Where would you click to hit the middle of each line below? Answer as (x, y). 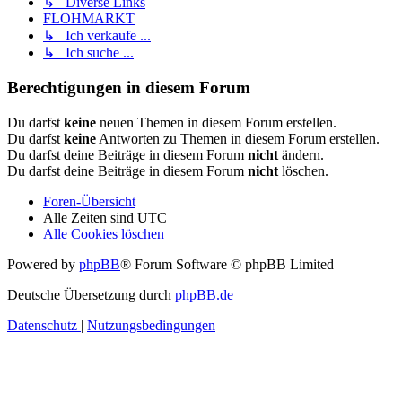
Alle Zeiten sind (90, 217)
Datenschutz (42, 325)
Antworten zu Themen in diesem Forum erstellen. (238, 138)
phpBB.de (204, 294)
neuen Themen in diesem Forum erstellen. (216, 122)
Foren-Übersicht (89, 201)
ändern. (301, 154)
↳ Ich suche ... (88, 53)
